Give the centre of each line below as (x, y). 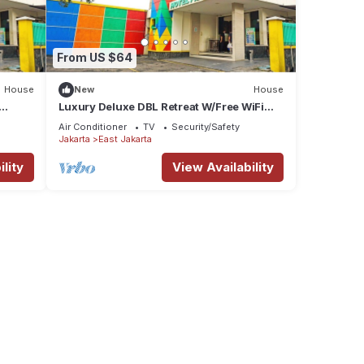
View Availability (223, 167)
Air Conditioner (92, 126)
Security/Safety (205, 126)
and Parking (90, 121)
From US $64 (94, 58)
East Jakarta (125, 139)
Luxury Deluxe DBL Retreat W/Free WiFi (161, 106)
